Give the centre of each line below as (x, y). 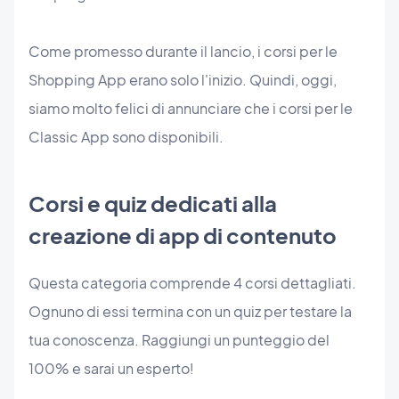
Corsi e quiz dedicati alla (153, 204)
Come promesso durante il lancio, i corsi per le (183, 52)
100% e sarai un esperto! (113, 369)
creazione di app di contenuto (183, 236)
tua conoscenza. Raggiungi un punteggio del (179, 340)
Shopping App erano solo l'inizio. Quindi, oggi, (183, 80)
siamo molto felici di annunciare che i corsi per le (191, 109)
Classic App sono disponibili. (127, 137)
